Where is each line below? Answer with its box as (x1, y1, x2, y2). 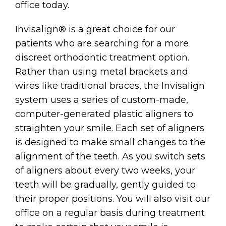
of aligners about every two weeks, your (15, 164, 195, 176)
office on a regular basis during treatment (15, 207, 205, 218)
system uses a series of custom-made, (15, 94, 188, 105)
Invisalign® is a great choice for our (15, 23, 175, 35)
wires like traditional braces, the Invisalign (15, 80, 205, 91)
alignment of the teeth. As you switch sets (15, 150, 205, 162)
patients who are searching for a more (15, 37, 189, 49)
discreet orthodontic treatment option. (15, 51, 189, 63)
